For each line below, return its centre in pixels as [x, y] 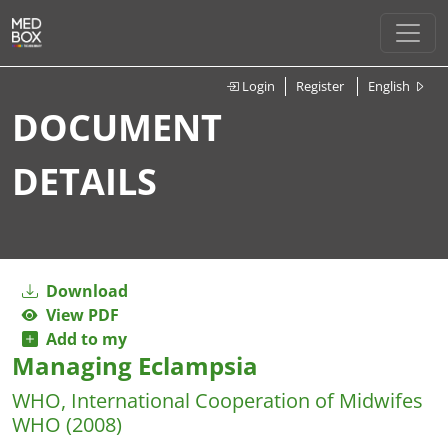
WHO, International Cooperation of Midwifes [217, 400]
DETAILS [84, 181]
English [390, 86]
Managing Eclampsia [135, 365]
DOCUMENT [117, 127]
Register [320, 86]
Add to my [82, 339]
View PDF [78, 315]
